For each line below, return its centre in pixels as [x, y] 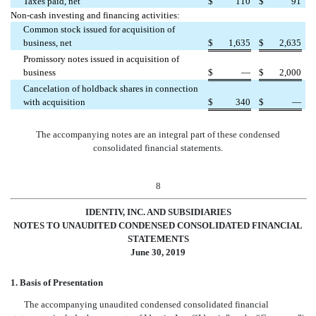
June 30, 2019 [158, 252]
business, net [48, 42]
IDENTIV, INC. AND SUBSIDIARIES [158, 212]
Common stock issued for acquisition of [99, 29]
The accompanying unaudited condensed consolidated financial [146, 304]
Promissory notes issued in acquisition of [102, 59]
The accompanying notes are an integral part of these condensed [158, 134]
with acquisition [55, 102]
